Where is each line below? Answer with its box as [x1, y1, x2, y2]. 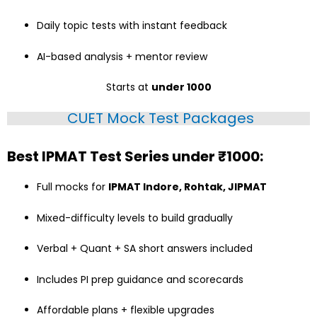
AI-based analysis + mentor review [37, 49, 207, 64]
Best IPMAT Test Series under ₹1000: [7, 146, 263, 166]
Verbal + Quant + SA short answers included [37, 241, 253, 256]
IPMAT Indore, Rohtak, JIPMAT [108, 180, 267, 195]
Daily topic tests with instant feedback [37, 18, 227, 33]
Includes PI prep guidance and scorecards [37, 272, 243, 287]
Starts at [105, 80, 151, 95]
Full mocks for [37, 180, 108, 195]
